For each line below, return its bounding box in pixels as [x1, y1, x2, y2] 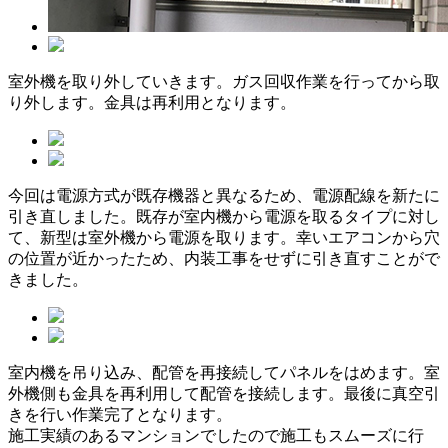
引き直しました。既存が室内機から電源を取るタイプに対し [8, 208, 440, 226]
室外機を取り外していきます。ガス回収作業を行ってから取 [8, 73, 440, 91]
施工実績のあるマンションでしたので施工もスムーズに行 [8, 427, 424, 445]
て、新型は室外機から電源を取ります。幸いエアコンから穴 [8, 229, 440, 247]
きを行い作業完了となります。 [8, 406, 232, 424]
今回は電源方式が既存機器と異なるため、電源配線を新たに [8, 187, 440, 205]
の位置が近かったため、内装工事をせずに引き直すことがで [8, 250, 440, 268]
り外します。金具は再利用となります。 [8, 94, 296, 112]
